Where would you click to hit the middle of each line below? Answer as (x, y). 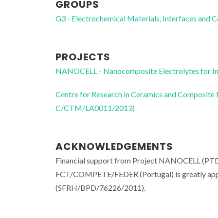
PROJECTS (83, 57)
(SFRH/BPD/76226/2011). (100, 187)
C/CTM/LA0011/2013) (95, 108)
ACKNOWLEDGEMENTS (114, 146)
